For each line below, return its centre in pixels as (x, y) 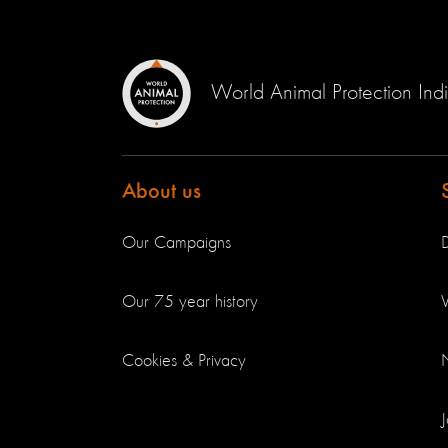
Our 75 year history (190, 302)
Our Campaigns (176, 243)
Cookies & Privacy (184, 361)
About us (161, 192)
